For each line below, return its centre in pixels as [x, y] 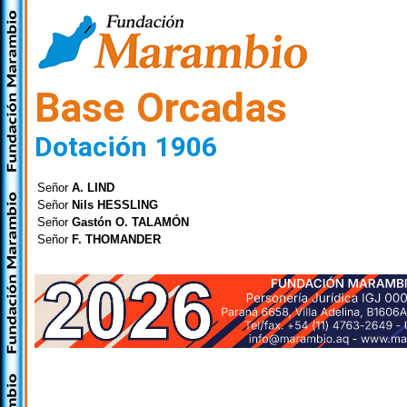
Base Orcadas [161, 108]
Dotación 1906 [126, 147]
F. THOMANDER [116, 239]
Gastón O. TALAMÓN [130, 222]
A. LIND [93, 188]
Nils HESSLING [115, 205]
